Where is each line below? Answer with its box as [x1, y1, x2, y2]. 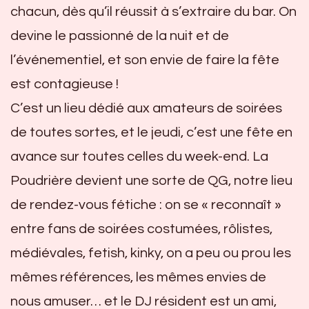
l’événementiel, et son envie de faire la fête [10, 53, 279, 68]
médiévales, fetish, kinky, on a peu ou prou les [10, 246, 291, 261]
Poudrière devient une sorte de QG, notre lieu [10, 174, 292, 188]
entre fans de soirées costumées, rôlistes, [10, 222, 272, 237]
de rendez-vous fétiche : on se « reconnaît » [10, 198, 281, 212]
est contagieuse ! [10, 77, 119, 92]
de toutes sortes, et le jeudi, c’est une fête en [10, 126, 292, 140]
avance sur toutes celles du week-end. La [10, 150, 268, 164]
